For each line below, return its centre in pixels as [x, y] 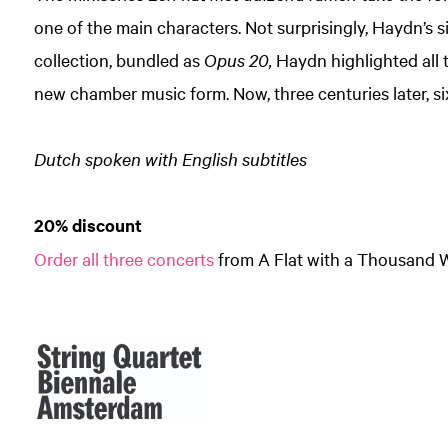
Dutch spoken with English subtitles [170, 158]
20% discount [87, 224]
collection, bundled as [118, 59]
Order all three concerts [123, 258]
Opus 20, [237, 59]
